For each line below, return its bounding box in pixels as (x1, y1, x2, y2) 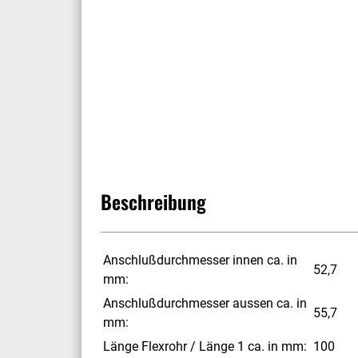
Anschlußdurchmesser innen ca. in (103, 253, 297, 268)
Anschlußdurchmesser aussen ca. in (103, 296, 307, 312)
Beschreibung (101, 187, 206, 217)
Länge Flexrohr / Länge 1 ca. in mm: (103, 339, 307, 355)
